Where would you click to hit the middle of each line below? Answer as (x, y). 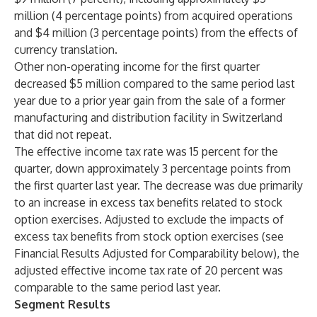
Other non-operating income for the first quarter (137, 67)
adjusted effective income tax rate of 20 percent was (149, 270)
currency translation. (66, 50)
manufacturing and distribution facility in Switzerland (148, 117)
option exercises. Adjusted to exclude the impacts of (149, 219)
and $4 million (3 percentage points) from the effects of (156, 33)
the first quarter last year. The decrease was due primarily (158, 185)
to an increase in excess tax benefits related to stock (148, 202)
